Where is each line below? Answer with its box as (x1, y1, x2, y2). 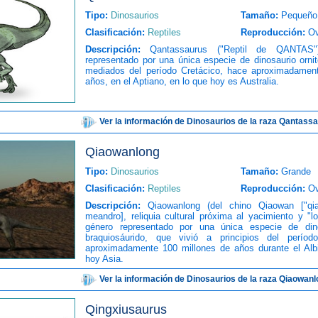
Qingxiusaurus (85, 302, 167, 317)
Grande (281, 166, 311, 177)
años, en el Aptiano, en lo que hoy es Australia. (85, 76, 279, 87)
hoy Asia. (85, 253, 124, 264)
